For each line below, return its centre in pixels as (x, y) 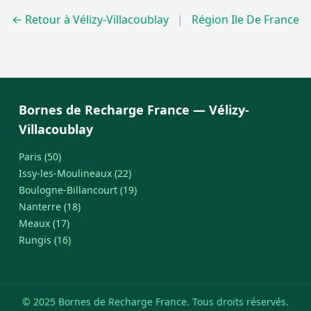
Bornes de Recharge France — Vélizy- (134, 110)
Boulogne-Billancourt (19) (77, 190)
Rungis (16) (44, 240)
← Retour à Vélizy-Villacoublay (90, 19)
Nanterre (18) (49, 207)
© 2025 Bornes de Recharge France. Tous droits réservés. (155, 302)
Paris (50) (40, 157)
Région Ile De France (245, 19)
